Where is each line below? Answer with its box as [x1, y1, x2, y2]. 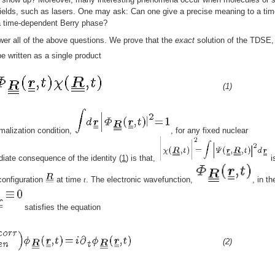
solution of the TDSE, [195, 36, 274, 45]
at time [54, 175, 84, 185]
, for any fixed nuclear [171, 126, 248, 136]
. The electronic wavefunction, [86, 175, 196, 185]
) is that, [126, 153, 158, 163]
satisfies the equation [21, 203, 101, 212]
